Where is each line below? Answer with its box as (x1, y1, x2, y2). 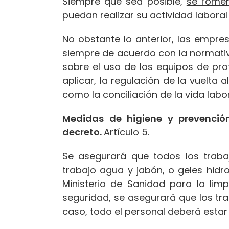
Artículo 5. (104, 125, 149, 139)
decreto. (62, 125, 104, 139)
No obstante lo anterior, (62, 32, 177, 45)
